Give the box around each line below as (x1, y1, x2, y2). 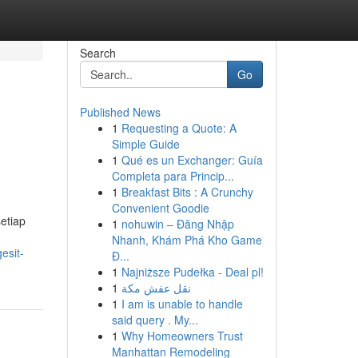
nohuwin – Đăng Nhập (121, 216, 234, 232)
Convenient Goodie (111, 200, 209, 216)
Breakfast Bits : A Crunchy (121, 184, 253, 200)
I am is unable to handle (121, 296, 243, 312)
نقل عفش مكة (121, 280, 191, 296)
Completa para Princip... (111, 168, 234, 184)
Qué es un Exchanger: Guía (121, 152, 263, 168)
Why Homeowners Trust (121, 328, 243, 344)
